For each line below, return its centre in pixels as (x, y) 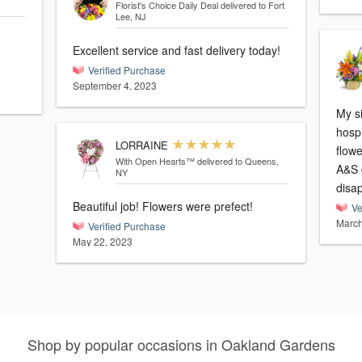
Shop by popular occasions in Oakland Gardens (181, 345)
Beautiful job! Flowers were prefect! (163, 206)
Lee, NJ (130, 17)
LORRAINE (141, 145)
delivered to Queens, (238, 161)
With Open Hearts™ (155, 161)
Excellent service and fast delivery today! (177, 51)
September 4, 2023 (115, 86)
